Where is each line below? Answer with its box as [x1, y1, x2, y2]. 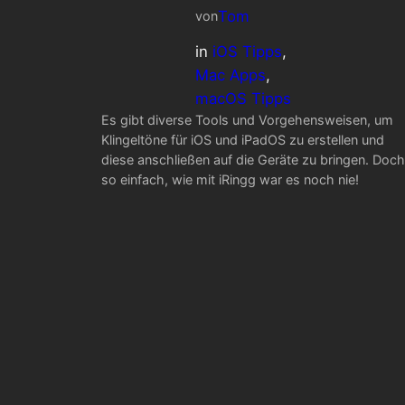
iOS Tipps [212, 42, 282, 61]
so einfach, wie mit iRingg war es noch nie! [101, 171, 359, 187]
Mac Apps [195, 65, 266, 84]
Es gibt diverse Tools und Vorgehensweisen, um [101, 111, 393, 127]
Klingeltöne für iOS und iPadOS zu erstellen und [101, 131, 384, 147]
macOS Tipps [195, 89, 291, 108]
